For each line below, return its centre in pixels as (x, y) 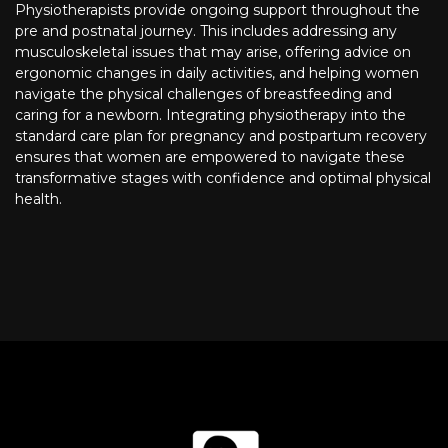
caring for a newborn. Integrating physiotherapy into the (210, 115)
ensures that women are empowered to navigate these (210, 157)
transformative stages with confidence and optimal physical (223, 178)
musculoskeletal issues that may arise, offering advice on (213, 52)
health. (38, 199)
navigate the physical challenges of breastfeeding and (203, 94)
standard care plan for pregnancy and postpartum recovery (221, 136)
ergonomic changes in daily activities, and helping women (217, 73)
